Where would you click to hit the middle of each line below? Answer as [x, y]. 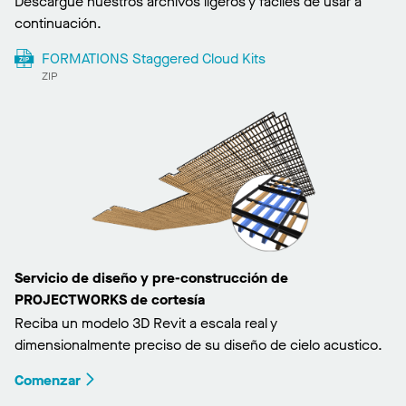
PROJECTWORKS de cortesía [110, 300]
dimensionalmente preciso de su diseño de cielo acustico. [198, 345]
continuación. [58, 24]
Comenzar [48, 381]
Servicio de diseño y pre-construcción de [151, 278]
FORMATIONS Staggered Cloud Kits [153, 59]
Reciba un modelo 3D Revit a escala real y [146, 324]
